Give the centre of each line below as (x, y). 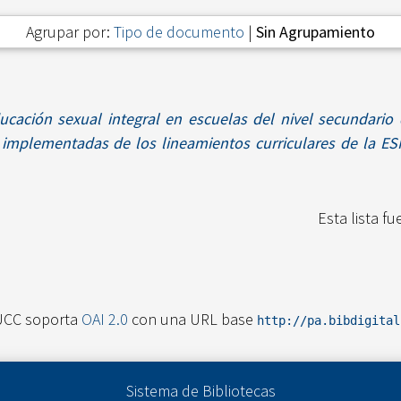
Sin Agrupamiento (316, 32)
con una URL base (192, 320)
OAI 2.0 (104, 320)
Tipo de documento (179, 32)
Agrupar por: (70, 32)
